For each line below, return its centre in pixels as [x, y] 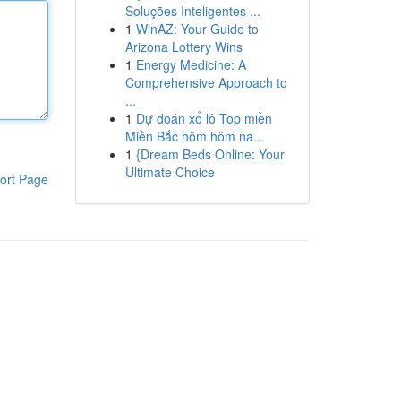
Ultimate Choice [170, 172]
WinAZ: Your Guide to [197, 29]
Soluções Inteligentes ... [192, 11]
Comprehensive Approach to [206, 82]
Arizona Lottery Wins [183, 47]
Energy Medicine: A [191, 64]
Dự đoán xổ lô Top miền [204, 118]
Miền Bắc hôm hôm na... [194, 136]
